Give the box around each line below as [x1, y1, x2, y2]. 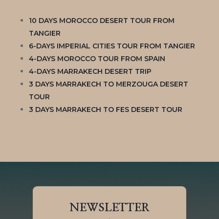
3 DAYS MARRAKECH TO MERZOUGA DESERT [28, 80, 188, 89]
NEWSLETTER [69, 202, 150, 214]
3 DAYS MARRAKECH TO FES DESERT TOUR [28, 105, 182, 114]
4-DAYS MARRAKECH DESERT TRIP [28, 67, 152, 76]
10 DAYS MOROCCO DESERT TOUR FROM [28, 16, 175, 25]
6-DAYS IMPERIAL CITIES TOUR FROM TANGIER [28, 42, 195, 51]
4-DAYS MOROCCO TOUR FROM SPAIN [28, 54, 165, 64]
